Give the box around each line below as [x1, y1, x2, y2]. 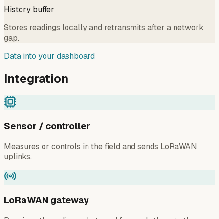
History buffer [4, 4, 54, 15]
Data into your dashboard [4, 50, 95, 61]
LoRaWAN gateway [4, 194, 89, 206]
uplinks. [4, 151, 32, 162]
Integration [4, 70, 68, 86]
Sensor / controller [4, 120, 90, 132]
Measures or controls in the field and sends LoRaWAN [4, 141, 197, 152]
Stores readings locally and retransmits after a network [4, 22, 204, 33]
